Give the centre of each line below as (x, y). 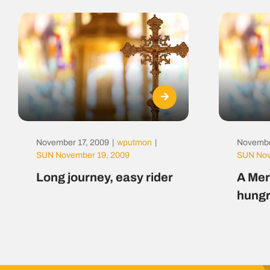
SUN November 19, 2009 (83, 155)
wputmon (134, 143)
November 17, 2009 (72, 143)
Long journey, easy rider (104, 177)
